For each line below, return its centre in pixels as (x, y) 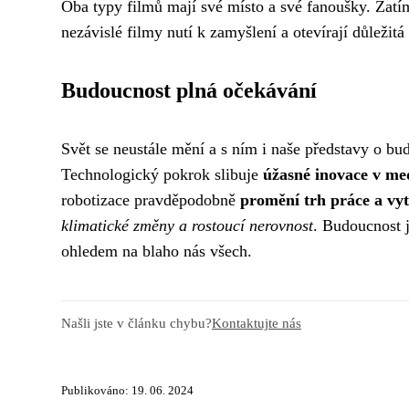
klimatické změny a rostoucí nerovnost (187, 225)
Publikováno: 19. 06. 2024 (127, 390)
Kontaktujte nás (257, 322)
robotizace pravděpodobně (151, 199)
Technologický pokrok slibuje (162, 174)
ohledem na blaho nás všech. (157, 251)
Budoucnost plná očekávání (189, 90)
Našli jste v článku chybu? (136, 322)
